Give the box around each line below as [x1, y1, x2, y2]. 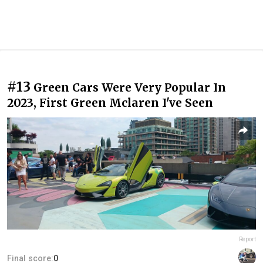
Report [239, 236, 256, 243]
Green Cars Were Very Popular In [33, 80, 226, 95]
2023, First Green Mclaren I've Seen [7, 96, 213, 110]
